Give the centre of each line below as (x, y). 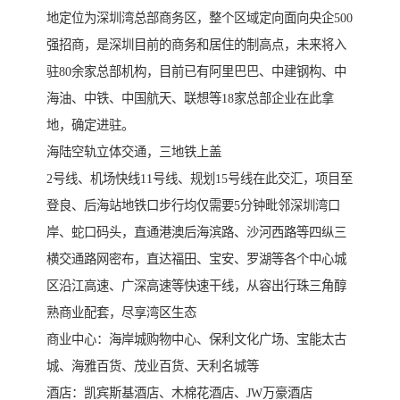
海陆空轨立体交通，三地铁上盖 (134, 152)
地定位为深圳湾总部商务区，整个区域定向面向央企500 (200, 18)
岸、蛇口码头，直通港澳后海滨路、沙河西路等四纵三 (196, 233)
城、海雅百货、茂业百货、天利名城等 (153, 367)
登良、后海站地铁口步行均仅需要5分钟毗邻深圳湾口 (193, 206)
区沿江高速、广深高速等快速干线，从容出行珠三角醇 (196, 286)
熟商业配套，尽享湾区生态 (121, 313)
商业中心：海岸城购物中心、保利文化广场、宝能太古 (196, 340)
